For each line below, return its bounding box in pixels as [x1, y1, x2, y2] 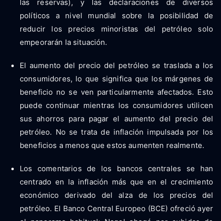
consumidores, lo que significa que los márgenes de [20, 74, 213, 83]
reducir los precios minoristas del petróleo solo [20, 24, 213, 34]
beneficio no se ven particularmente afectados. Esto [20, 87, 213, 97]
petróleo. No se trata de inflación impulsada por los [20, 127, 213, 137]
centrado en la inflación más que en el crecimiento [20, 177, 213, 186]
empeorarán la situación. [20, 37, 108, 47]
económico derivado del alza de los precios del [20, 190, 213, 200]
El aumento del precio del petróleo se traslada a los [20, 60, 213, 70]
